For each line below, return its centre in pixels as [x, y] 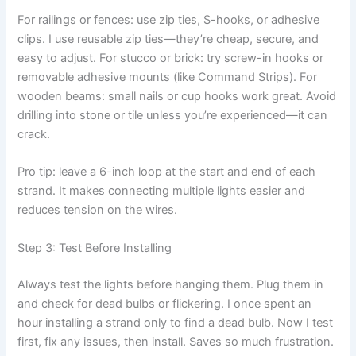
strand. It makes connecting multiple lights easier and [162, 191]
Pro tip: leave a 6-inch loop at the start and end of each [167, 172]
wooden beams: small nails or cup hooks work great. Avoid [177, 97]
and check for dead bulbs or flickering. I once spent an [165, 303]
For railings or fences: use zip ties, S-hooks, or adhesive [169, 20]
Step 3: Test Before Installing [95, 248]
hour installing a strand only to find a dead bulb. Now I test [176, 322]
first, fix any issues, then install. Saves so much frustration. [176, 341]
